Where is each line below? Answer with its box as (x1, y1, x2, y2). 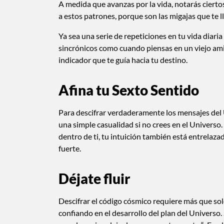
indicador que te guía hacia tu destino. (58, 54, 187, 64)
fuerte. (58, 143, 81, 153)
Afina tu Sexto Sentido (58, 81, 199, 98)
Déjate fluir (58, 169, 133, 187)
